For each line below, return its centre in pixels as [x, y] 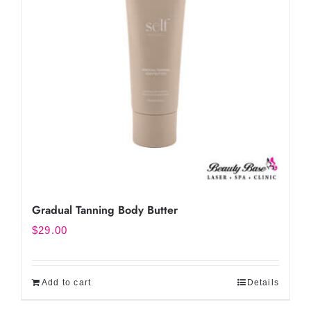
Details [263, 283]
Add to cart [67, 283]
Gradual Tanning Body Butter [105, 210]
